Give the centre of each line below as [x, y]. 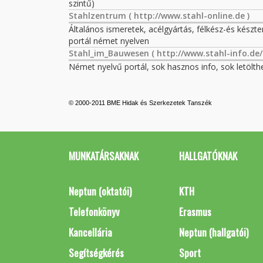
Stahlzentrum [97, 16]
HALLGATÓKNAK [208, 156]
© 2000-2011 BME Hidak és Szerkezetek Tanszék [140, 103]
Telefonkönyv [94, 212]
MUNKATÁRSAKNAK [104, 156]
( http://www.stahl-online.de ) [188, 16]
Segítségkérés [96, 253]
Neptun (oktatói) [100, 191]
